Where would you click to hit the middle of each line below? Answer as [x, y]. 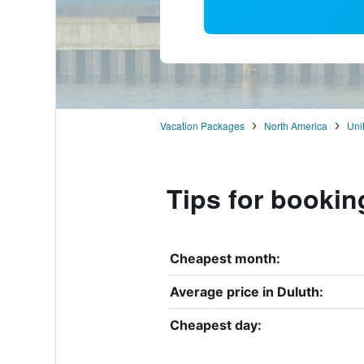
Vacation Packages [202, 125]
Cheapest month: [225, 258]
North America [295, 125]
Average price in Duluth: [246, 291]
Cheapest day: [215, 325]
